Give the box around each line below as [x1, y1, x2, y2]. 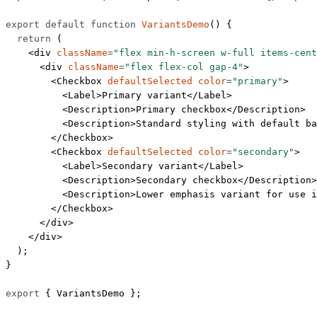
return [6, 33, 51, 45]
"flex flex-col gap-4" [125, 62, 243, 73]
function [85, 19, 136, 30]
